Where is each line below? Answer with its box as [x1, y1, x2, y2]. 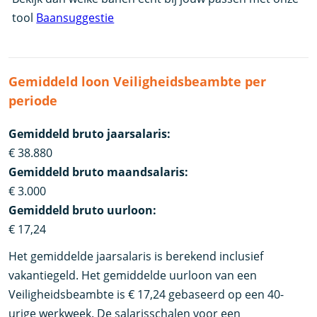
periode [8, 92, 58, 110]
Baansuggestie [36, 10, 115, 26]
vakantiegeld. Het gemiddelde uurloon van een [8, 267, 258, 283]
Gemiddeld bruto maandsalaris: [8, 164, 189, 180]
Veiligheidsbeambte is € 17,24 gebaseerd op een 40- [8, 286, 284, 302]
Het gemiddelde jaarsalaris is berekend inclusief [8, 248, 264, 264]
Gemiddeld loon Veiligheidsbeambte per [8, 73, 267, 91]
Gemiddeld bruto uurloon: [8, 202, 157, 219]
